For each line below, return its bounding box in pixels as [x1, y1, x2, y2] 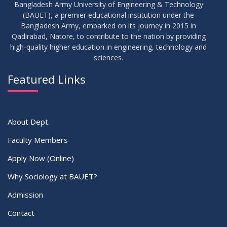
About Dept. [8, 117, 50, 127]
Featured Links [8, 71, 86, 87]
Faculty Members [8, 135, 68, 145]
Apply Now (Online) [8, 153, 74, 164]
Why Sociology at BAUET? [8, 171, 97, 182]
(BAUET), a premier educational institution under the [23, 10, 194, 20]
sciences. [94, 53, 123, 63]
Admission [8, 190, 43, 200]
